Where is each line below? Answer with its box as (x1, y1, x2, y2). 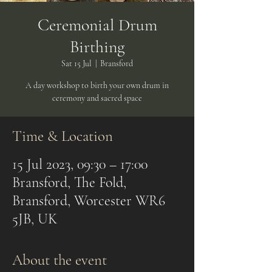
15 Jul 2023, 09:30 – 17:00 (12, 155, 148, 173)
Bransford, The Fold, (12, 174, 126, 191)
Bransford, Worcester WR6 (12, 192, 165, 209)
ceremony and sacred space (52, 93, 142, 103)
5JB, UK (12, 210, 58, 228)
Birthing (70, 36, 124, 57)
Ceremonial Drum (37, 15, 157, 35)
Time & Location (12, 127, 113, 145)
